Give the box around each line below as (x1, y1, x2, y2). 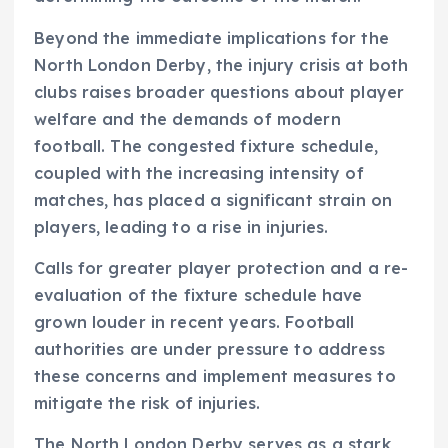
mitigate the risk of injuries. (34, 392, 261, 413)
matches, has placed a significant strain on (34, 189, 393, 210)
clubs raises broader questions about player (34, 81, 405, 102)
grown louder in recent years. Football (34, 311, 355, 332)
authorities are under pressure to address (34, 338, 385, 359)
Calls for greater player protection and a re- (34, 257, 409, 278)
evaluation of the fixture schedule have (34, 284, 363, 305)
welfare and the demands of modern (34, 108, 341, 129)
